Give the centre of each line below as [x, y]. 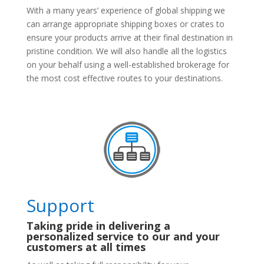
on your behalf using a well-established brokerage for [128, 64]
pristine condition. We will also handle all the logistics [126, 51]
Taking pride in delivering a [98, 225]
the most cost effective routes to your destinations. [124, 78]
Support [60, 205]
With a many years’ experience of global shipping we [126, 10]
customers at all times [86, 247]
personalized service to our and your [123, 236]
